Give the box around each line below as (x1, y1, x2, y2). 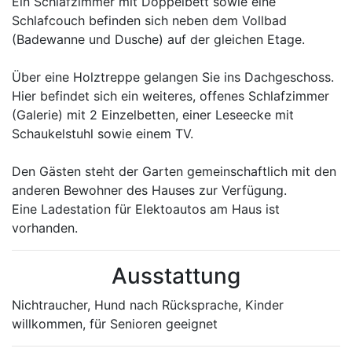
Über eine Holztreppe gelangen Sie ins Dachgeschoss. (12, 69, 334, 85)
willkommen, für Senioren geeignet (12, 316, 218, 332)
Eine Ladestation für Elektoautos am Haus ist (12, 201, 280, 217)
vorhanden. (12, 220, 78, 236)
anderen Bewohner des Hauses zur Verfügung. (12, 182, 287, 198)
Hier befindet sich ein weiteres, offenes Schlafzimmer (12, 88, 329, 104)
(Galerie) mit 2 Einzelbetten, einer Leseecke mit (12, 107, 294, 123)
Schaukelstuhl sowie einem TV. (12, 126, 193, 141)
